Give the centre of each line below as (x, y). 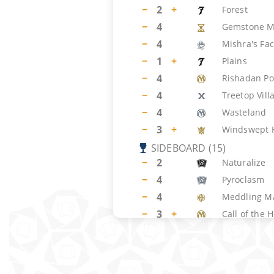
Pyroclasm (243, 180)
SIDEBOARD (178, 148)
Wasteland (244, 112)
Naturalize (244, 162)
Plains (234, 61)
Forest (235, 9)
